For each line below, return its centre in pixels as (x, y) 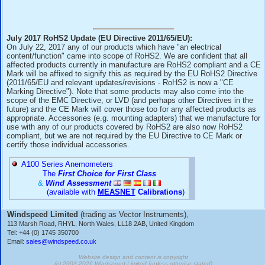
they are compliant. (50, 13)
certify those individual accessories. (85, 247)
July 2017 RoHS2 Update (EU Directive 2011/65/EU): (124, 114)
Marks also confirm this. (60, 58)
